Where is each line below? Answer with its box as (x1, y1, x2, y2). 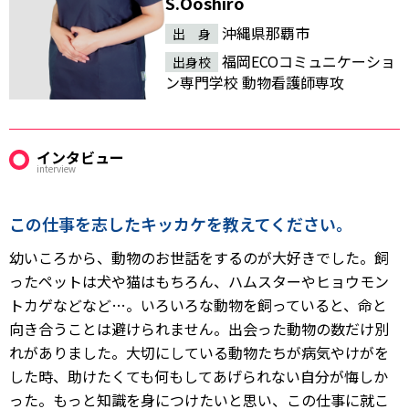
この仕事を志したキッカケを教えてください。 (9, 211, 352, 236)
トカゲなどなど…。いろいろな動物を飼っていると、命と (9, 293, 387, 316)
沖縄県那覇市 (218, 22, 310, 45)
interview (37, 161, 76, 175)
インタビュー (37, 146, 124, 169)
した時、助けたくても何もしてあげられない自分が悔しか (9, 364, 388, 387)
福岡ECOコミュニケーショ (218, 50, 396, 73)
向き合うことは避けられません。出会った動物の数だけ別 (9, 317, 389, 340)
